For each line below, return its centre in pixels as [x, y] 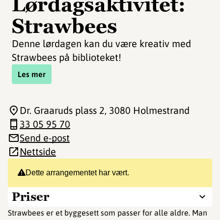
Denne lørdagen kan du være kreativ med [101, 43]
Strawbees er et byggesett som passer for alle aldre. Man [108, 213]
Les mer [32, 74]
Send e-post [45, 138]
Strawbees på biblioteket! [67, 57]
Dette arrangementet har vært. [77, 173]
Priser [30, 197]
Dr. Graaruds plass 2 [62, 110]
